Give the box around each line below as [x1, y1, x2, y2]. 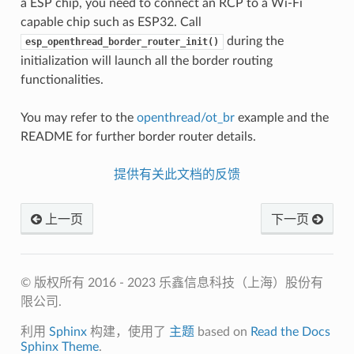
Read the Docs [250, 326, 330, 339]
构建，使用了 [86, 326, 169, 339]
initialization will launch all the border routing [20, 55, 273, 68]
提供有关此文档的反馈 [114, 168, 240, 182]
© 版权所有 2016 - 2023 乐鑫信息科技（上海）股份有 [20, 277, 323, 290]
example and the [234, 111, 329, 125]
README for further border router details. [20, 130, 256, 144]
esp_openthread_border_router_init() [24, 36, 219, 48]
